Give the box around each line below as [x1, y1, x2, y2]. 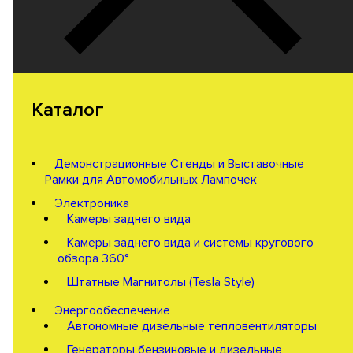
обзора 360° [57, 250, 129, 266]
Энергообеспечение [54, 302, 170, 318]
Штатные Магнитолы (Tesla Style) [66, 273, 255, 290]
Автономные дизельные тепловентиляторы [66, 318, 317, 334]
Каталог [32, 98, 104, 121]
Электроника [54, 195, 129, 211]
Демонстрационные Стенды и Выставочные [54, 155, 304, 172]
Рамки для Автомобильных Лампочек [44, 171, 257, 188]
